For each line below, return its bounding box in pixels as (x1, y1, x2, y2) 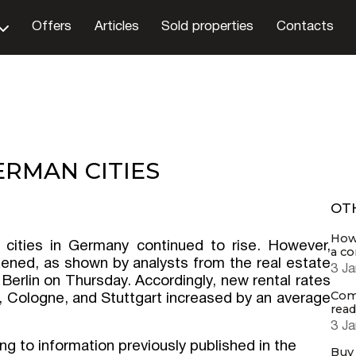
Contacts (276, 21, 334, 33)
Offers (32, 21, 72, 33)
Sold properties (161, 21, 254, 33)
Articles (94, 21, 139, 33)
